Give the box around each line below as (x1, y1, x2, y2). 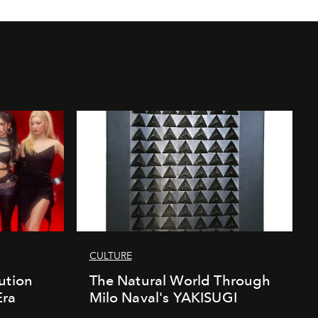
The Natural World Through (89, 271, 271, 289)
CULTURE (89, 249, 132, 262)
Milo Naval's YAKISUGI (89, 288, 237, 306)
